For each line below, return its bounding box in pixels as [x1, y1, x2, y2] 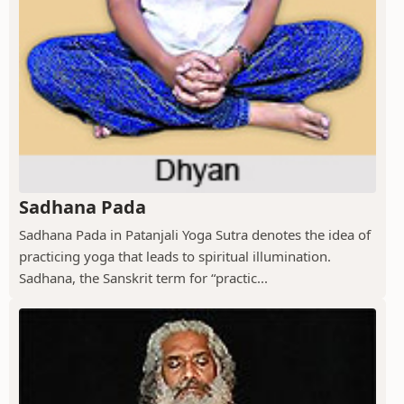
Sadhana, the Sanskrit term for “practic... [19, 268, 268, 287]
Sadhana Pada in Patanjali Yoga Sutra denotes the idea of [19, 225, 371, 243]
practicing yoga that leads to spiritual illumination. [19, 246, 331, 265]
